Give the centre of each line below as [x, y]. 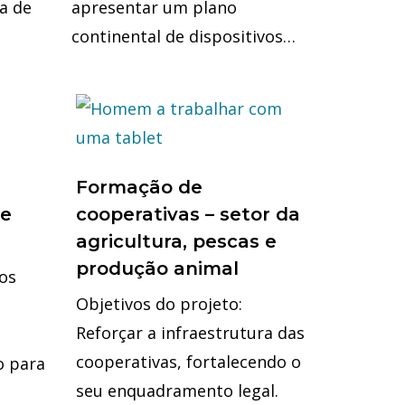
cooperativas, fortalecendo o [188, 362]
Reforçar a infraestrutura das [190, 333]
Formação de [139, 187]
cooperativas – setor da [188, 214]
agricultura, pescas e [176, 241]
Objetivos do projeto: [159, 304]
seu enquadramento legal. [177, 391]
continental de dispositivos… [184, 36]
